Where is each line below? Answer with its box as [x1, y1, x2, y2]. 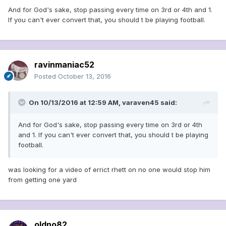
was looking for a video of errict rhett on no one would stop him [8, 165, 210, 174]
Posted [34, 72, 58, 81]
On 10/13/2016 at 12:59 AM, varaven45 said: [29, 98, 177, 107]
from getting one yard [8, 176, 77, 184]
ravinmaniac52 [34, 60, 94, 70]
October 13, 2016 [58, 72, 111, 81]
